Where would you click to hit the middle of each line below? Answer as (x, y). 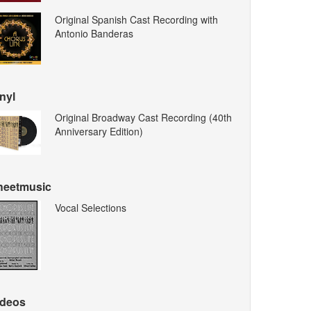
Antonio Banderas (94, 33)
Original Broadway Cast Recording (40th (144, 117)
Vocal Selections (91, 208)
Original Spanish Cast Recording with (137, 19)
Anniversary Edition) (99, 131)
